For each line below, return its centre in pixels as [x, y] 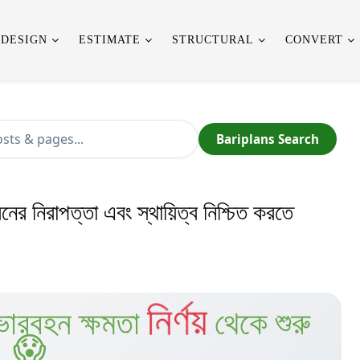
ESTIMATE [110, 40]
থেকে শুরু [263, 323]
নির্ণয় [177, 321]
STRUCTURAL [213, 40]
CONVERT [314, 40]
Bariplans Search [267, 139]
